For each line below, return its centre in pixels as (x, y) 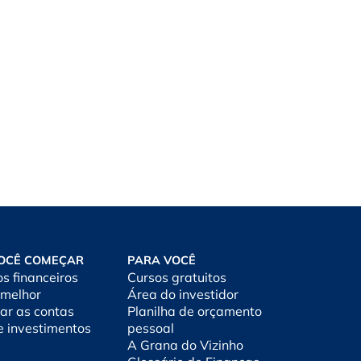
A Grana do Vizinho (185, 345)
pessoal (151, 328)
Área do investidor (183, 295)
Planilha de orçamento (195, 311)
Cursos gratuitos (177, 278)
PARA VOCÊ (162, 261)
